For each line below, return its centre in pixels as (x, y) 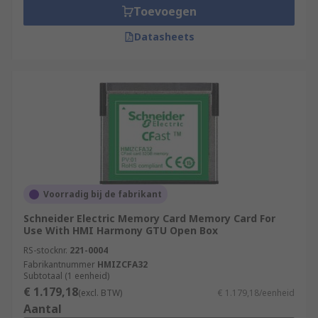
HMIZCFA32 (122, 264)
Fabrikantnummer (59, 264)
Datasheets (164, 37)
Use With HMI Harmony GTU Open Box (121, 230)
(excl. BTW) (100, 293)
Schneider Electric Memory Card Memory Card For (149, 218)
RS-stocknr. (45, 250)
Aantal (43, 309)
